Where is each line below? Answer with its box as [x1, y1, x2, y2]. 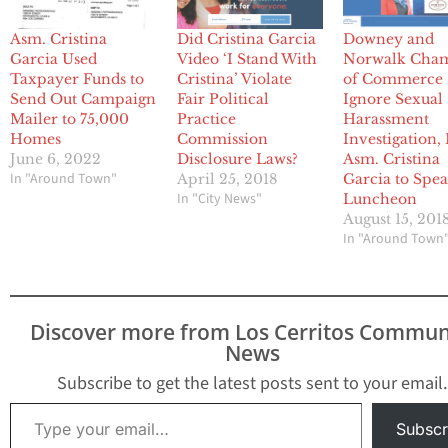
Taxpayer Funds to [10, 70, 144, 89]
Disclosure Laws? [176, 150, 298, 169]
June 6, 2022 [10, 150, 101, 169]
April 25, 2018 [176, 170, 277, 189]
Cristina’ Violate [176, 70, 292, 89]
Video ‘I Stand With [176, 50, 317, 69]
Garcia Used [10, 50, 97, 69]
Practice [176, 110, 236, 129]
